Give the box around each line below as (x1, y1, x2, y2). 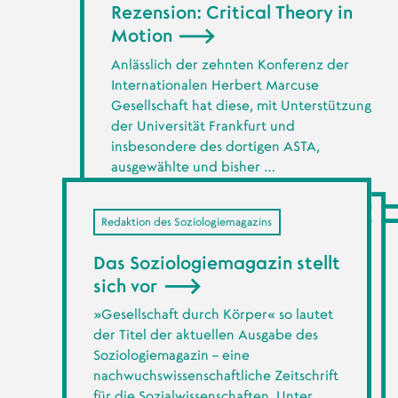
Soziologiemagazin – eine (92, 349, 250, 363)
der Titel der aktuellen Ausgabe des (92, 329, 318, 343)
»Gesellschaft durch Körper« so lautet (92, 308, 333, 322)
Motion (110, 28, 177, 46)
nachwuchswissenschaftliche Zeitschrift (92, 370, 338, 384)
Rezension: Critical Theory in (110, 4, 353, 23)
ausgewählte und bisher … (110, 160, 275, 174)
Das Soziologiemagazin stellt (92, 254, 340, 273)
